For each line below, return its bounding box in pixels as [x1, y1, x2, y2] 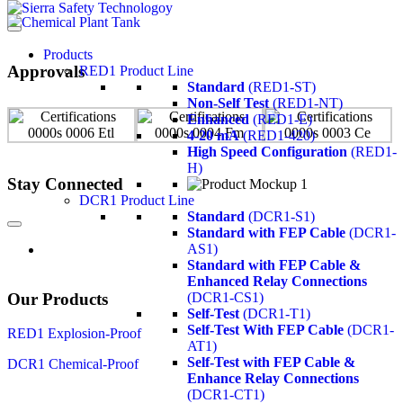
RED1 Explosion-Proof [7, 326, 141, 342]
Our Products [7, 289, 108, 309]
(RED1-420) [239, 128, 315, 143]
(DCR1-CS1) [187, 290, 264, 305]
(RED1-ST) [248, 79, 316, 94]
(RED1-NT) [269, 95, 343, 111]
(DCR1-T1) [239, 306, 310, 321]
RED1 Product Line [79, 63, 193, 78]
